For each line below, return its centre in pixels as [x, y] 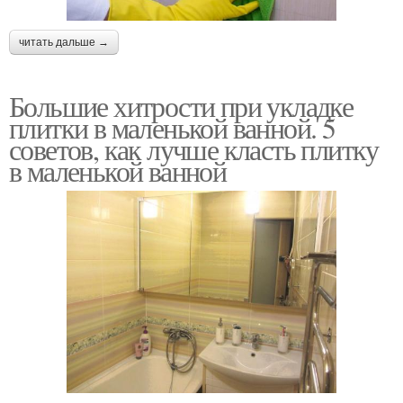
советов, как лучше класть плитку [194, 148]
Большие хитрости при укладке [181, 105]
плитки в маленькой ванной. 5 [172, 127]
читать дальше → [64, 42]
